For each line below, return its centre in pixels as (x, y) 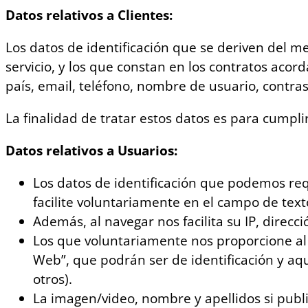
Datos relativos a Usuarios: (91, 151)
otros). (53, 279)
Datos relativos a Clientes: (91, 15)
